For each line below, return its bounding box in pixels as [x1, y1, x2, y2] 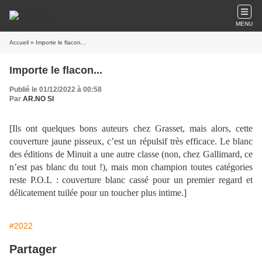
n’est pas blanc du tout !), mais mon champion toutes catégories [9, 162, 253, 172]
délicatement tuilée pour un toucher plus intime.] [9, 188, 187, 198]
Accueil [9, 39, 29, 46]
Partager [9, 243, 57, 256]
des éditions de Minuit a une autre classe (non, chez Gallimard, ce [9, 149, 253, 159]
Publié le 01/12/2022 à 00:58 [9, 85, 102, 94]
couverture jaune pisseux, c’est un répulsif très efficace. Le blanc [9, 136, 253, 146]
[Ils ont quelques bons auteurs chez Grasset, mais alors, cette [9, 123, 253, 133]
